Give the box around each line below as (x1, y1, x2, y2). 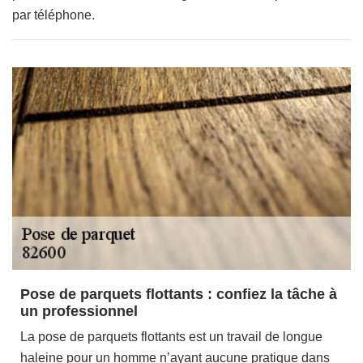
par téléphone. (12, 8, 95, 22)
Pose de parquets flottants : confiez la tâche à (20, 286, 337, 302)
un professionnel (20, 303, 138, 319)
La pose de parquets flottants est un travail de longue (20, 330, 322, 344)
